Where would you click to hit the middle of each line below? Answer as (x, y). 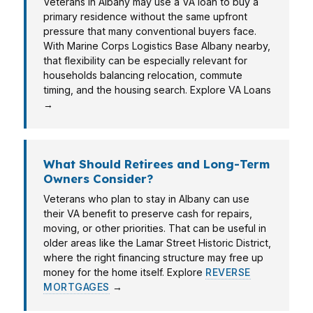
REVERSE (228, 272)
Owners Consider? (98, 179)
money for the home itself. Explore (124, 272)
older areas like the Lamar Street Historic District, (157, 243)
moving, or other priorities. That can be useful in (155, 228)
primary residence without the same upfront (145, 16)
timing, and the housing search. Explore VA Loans (157, 90)
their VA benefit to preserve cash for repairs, (148, 213)
